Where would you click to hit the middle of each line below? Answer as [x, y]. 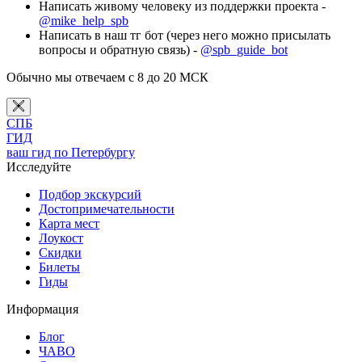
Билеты [59, 267]
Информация [42, 309]
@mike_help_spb [84, 20]
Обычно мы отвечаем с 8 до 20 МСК [107, 77]
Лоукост [61, 238]
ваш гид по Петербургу [71, 152]
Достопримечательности [107, 208]
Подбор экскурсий [90, 194]
